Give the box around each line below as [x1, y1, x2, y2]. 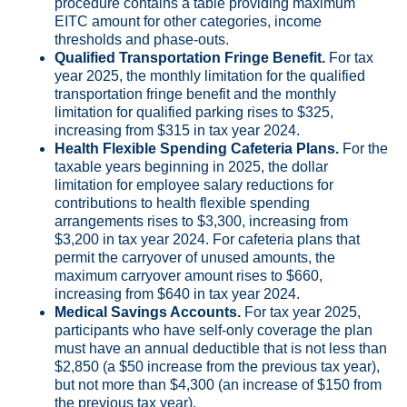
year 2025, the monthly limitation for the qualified [55, 68, 365, 84]
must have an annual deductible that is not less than [55, 341, 387, 357]
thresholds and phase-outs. [55, 32, 229, 48]
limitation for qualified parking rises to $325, [55, 104, 333, 121]
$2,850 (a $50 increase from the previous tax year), [55, 359, 380, 375]
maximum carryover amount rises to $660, [55, 268, 323, 284]
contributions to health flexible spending [55, 195, 310, 212]
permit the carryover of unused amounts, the [55, 250, 335, 266]
